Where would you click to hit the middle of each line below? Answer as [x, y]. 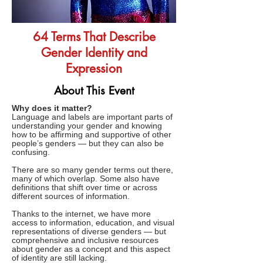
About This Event [94, 91]
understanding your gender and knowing [87, 126]
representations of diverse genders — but [89, 232]
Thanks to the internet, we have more [81, 214]
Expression [94, 68]
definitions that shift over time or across [85, 188]
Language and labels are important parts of [92, 117]
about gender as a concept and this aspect [91, 249]
